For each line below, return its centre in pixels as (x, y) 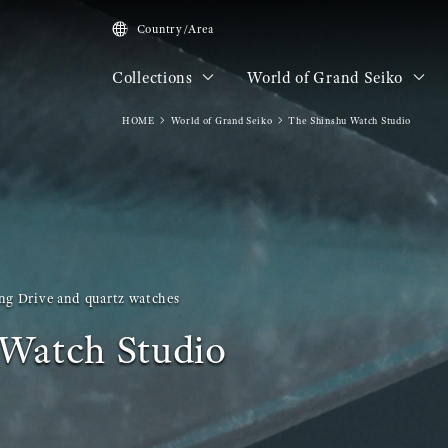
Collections (154, 77)
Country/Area (175, 29)
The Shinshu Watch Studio (350, 120)
